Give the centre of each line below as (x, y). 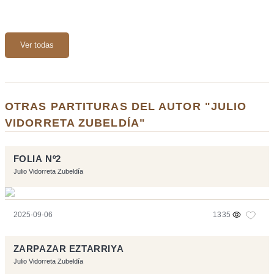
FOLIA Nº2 (37, 159)
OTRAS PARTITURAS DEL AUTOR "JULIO (126, 106)
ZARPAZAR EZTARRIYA (68, 249)
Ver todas (37, 45)
